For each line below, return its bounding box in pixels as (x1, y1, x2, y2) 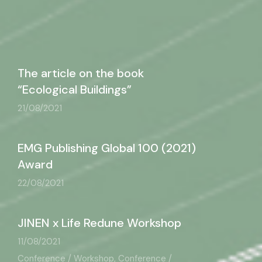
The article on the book (18, 65, 144, 81)
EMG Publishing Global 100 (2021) (18, 140, 196, 156)
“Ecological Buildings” (18, 82, 132, 97)
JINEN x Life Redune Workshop (18, 215, 181, 230)
